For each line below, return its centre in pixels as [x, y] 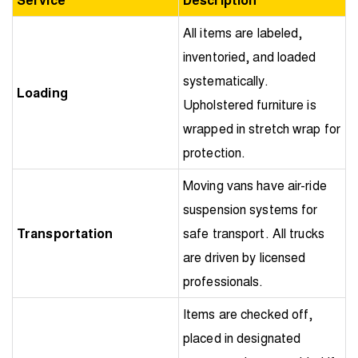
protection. [215, 153]
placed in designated [242, 338]
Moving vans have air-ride [255, 185]
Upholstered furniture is [250, 105]
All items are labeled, [243, 33]
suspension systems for [251, 209]
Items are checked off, [248, 314]
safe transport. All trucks [254, 233]
